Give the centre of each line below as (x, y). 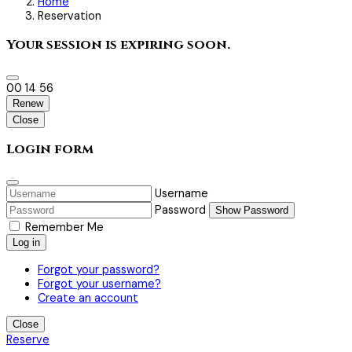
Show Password (252, 211)
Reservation (70, 15)
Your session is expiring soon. (118, 44)
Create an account (88, 297)
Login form (50, 150)
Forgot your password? (99, 269)
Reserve (28, 340)
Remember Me (64, 227)
